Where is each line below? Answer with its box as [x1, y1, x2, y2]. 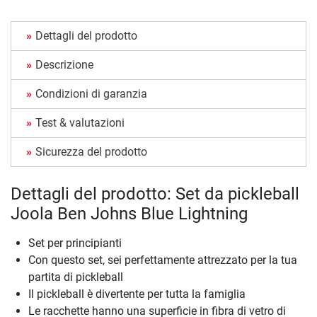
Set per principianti [28, 236, 122, 250]
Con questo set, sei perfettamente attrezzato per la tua [28, 253, 297, 267]
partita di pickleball [28, 270, 123, 284]
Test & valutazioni [35, 115, 125, 129]
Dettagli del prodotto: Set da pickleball [11, 183, 299, 204]
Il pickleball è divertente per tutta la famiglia [28, 287, 246, 301]
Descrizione [35, 57, 93, 71]
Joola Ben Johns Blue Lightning [11, 203, 248, 224]
